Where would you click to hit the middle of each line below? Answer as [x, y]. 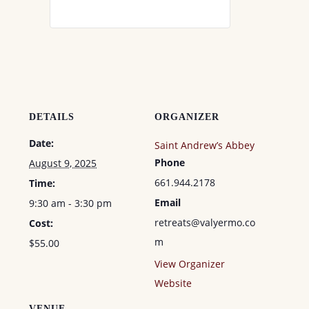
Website [173, 283]
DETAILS [52, 117]
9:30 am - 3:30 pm [71, 203]
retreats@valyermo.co [205, 222]
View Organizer [190, 264]
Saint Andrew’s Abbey [205, 145]
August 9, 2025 [63, 163]
